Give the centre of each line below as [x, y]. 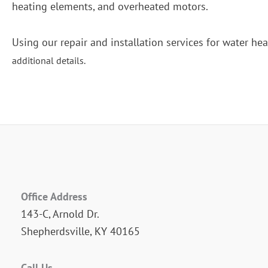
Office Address [54, 197]
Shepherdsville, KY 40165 [80, 232]
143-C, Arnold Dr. [60, 214]
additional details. [49, 61]
